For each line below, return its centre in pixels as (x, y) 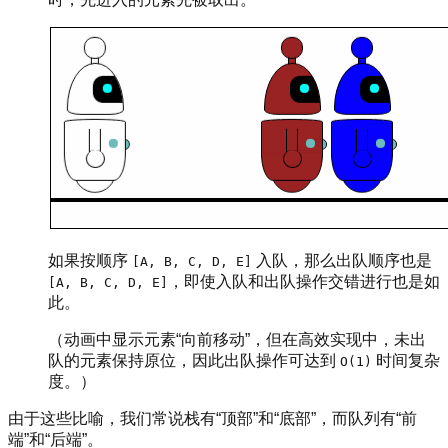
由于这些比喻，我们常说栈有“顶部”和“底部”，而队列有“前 (212, 418)
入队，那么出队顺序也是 (342, 260)
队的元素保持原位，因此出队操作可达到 (194, 360)
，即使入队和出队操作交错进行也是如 (304, 281)
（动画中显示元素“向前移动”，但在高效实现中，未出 (237, 339)
